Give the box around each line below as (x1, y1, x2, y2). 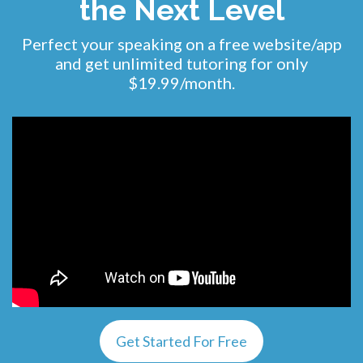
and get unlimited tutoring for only (55, 53, 308, 73)
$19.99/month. (128, 73, 235, 92)
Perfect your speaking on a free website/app (21, 34, 342, 53)
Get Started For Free (116, 332, 247, 351)
